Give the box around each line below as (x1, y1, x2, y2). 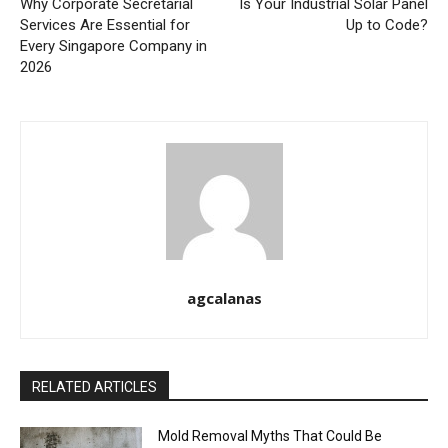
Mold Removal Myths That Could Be (158, 428, 383, 445)
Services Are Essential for (20, 16, 190, 35)
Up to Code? (345, 16, 428, 35)
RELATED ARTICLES (32, 379, 157, 396)
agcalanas (186, 288, 262, 309)
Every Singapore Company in (20, 37, 207, 56)
